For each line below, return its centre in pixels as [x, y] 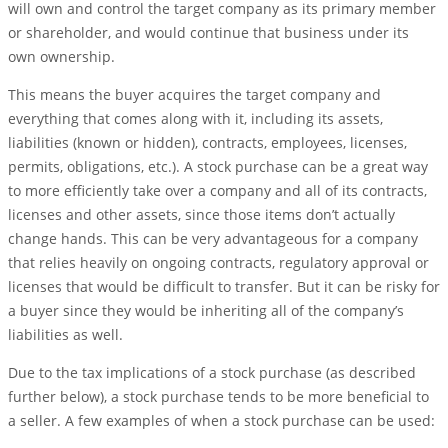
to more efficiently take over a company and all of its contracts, [217, 191]
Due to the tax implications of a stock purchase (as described [212, 373]
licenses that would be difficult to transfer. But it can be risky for [224, 287]
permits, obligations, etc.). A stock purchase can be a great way [218, 167]
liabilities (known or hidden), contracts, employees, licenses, [207, 143]
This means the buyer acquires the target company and [194, 95]
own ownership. [61, 57]
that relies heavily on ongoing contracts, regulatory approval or [218, 263]
